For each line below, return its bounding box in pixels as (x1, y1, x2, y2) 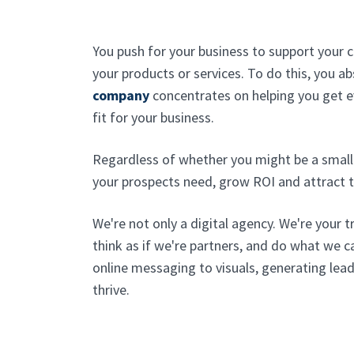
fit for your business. (92, 108, 214, 126)
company (92, 86, 149, 104)
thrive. (92, 281, 130, 299)
